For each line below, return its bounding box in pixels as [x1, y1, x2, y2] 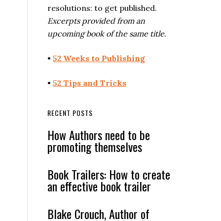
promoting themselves [47, 138, 142, 155]
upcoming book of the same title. [47, 29, 166, 38]
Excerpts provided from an [47, 16, 145, 26]
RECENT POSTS [47, 108, 93, 118]
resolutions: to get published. [47, 3, 157, 13]
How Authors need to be [47, 126, 150, 144]
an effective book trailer [47, 177, 151, 195]
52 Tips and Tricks [53, 78, 126, 88]
